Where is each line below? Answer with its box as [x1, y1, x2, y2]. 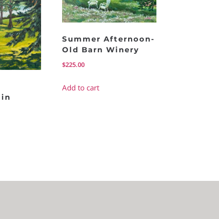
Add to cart [62, 82, 100, 92]
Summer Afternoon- [62, 34, 155, 44]
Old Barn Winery [62, 44, 140, 54]
